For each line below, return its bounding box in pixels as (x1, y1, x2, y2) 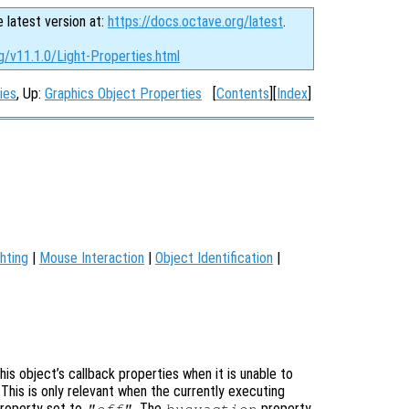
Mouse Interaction (39, 249, 144, 267)
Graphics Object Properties (45, 85, 202, 102)
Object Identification (155, 249, 273, 267)
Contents (216, 85, 269, 102)
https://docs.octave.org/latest (108, 13, 283, 30)
